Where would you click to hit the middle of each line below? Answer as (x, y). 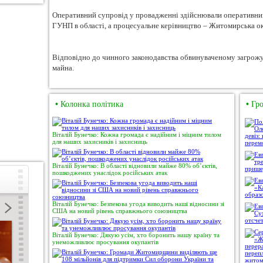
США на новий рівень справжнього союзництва (120, 211)
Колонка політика (91, 104)
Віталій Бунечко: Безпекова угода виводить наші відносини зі (138, 204)
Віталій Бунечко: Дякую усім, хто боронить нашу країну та (136, 235)
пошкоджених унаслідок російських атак (110, 173)
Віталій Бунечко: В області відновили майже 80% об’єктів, (135, 166)
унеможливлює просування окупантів (105, 242)
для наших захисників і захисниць (100, 141)
